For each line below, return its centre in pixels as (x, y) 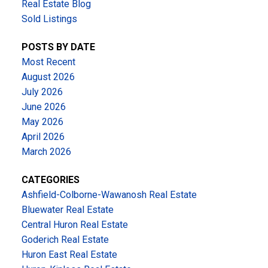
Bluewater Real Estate (67, 210)
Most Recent (48, 62)
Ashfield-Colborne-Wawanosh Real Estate (109, 195)
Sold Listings (49, 19)
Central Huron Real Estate (74, 225)
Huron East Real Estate (69, 255)
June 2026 (43, 107)
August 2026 (48, 77)
